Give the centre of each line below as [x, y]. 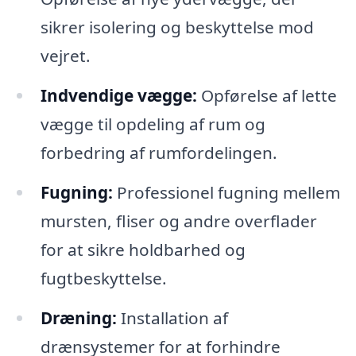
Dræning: [78, 318]
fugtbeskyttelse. [103, 279]
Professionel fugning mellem [226, 193]
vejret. [65, 56]
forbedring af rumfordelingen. [159, 153]
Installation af [172, 318]
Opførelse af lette [267, 96]
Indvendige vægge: [118, 96]
